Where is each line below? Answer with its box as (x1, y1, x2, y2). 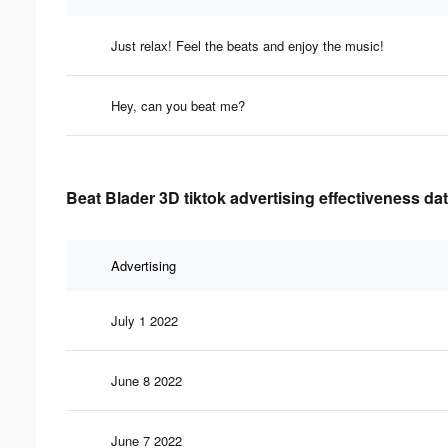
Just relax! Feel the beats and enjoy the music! (111, 35, 384, 55)
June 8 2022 (111, 370, 182, 390)
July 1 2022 (111, 310, 178, 330)
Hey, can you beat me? (111, 95, 245, 115)
